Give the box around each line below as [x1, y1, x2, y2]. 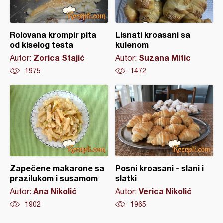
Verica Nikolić [138, 186, 192, 196]
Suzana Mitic [138, 52, 191, 62]
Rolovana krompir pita [10, 29, 96, 39]
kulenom [115, 39, 149, 49]
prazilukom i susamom [10, 173, 98, 183]
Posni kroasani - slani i [115, 163, 204, 173]
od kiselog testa [10, 39, 73, 49]
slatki [115, 173, 137, 183]
